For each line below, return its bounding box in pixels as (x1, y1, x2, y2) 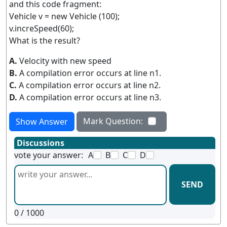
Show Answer (16, 116, 68, 127)
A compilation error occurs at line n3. (19, 92, 161, 103)
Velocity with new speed (19, 55, 111, 66)
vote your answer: (14, 149, 83, 161)
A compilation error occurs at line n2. (19, 80, 161, 91)
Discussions (17, 137, 64, 148)
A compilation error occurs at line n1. (19, 67, 161, 79)
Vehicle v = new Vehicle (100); (9, 11, 120, 22)
